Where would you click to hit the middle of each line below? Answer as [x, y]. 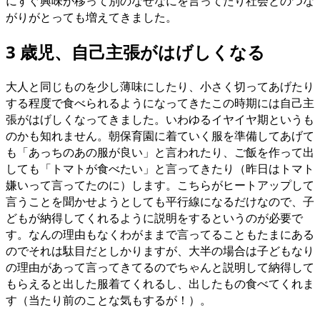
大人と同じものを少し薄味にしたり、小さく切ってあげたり [160, 86]
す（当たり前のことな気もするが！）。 [109, 300]
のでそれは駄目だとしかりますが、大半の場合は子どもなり [160, 250]
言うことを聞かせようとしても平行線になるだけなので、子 [160, 201]
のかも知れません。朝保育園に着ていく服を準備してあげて [160, 135]
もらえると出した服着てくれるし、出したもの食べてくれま [160, 283]
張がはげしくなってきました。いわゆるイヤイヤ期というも [160, 119]
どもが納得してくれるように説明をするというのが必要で [154, 217]
